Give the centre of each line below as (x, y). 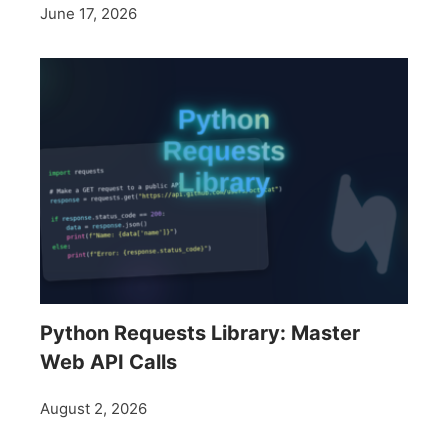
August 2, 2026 (93, 408)
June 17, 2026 (88, 14)
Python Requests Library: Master (200, 332)
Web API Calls (108, 361)
